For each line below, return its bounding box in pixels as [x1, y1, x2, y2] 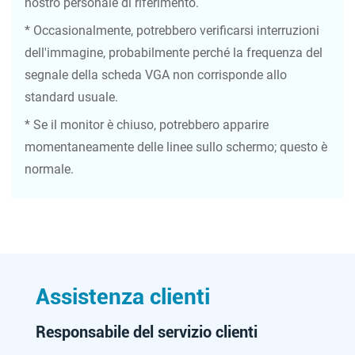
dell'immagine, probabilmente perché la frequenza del [25, 45, 323, 61]
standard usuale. [25, 90, 118, 105]
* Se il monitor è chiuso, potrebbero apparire [25, 117, 269, 133]
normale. [25, 162, 74, 177]
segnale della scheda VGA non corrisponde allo [25, 67, 287, 83]
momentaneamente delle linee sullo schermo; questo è [25, 139, 327, 155]
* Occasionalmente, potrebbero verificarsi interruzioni [25, 23, 319, 39]
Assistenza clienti [36, 284, 210, 311]
